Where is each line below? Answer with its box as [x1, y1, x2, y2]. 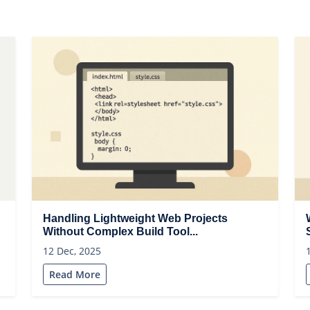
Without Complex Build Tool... [42, 226, 198, 238]
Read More [48, 268, 100, 282]
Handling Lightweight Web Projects [42, 212, 228, 225]
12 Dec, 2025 [42, 244, 101, 258]
